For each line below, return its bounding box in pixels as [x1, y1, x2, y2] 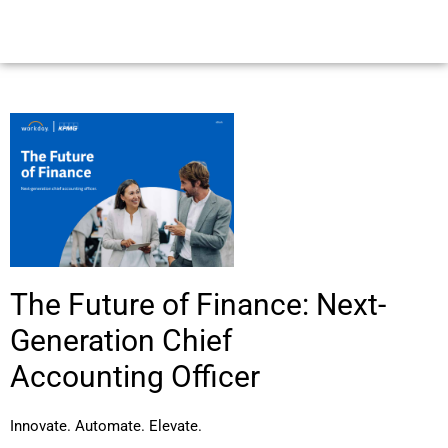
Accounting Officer [10, 359, 260, 395]
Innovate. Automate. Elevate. [10, 417, 202, 436]
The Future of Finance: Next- [10, 287, 386, 323]
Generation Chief [10, 323, 232, 359]
